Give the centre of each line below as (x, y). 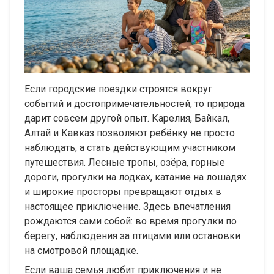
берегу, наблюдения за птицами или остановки (132, 236)
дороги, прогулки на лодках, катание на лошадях (135, 177)
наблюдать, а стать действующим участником (130, 148)
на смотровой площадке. (81, 251)
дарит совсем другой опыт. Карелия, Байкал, (127, 119)
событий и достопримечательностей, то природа (135, 104)
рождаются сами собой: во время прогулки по (131, 221)
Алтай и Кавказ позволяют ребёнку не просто (130, 133)
